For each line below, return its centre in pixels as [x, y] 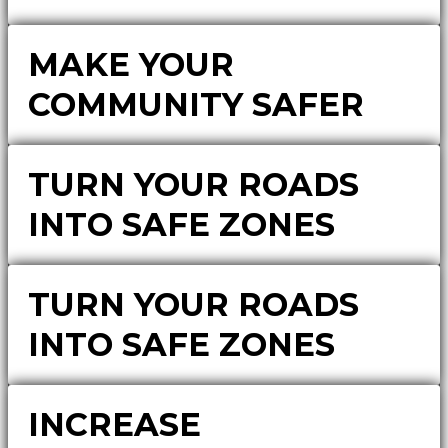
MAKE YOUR [131, 64]
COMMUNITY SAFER [196, 104]
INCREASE [114, 424]
